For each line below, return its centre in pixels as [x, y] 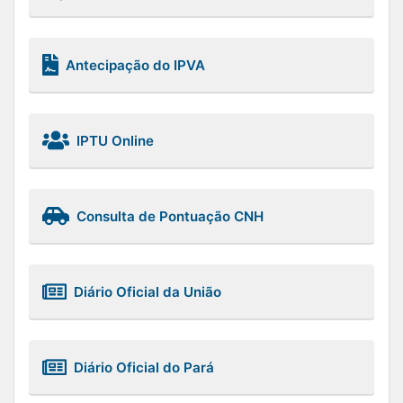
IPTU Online [115, 140]
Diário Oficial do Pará [144, 367]
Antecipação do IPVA [135, 65]
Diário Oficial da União [148, 291]
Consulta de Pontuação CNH [170, 216]
